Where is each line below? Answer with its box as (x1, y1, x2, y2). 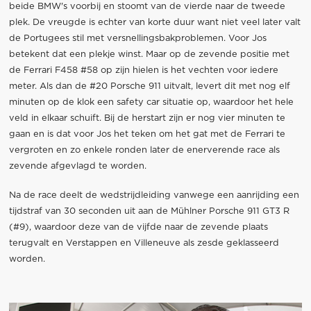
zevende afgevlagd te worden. (8, 161, 146, 171)
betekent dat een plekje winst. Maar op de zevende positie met (8, 49, 289, 59)
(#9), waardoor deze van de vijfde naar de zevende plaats (8, 223, 268, 233)
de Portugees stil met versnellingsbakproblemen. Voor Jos (8, 33, 267, 43)
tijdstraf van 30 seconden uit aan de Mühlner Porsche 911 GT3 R (8, 207, 289, 217)
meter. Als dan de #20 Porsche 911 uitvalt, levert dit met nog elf (8, 81, 290, 91)
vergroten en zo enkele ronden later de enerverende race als (8, 145, 280, 155)
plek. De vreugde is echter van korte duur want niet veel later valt (8, 17, 301, 27)
